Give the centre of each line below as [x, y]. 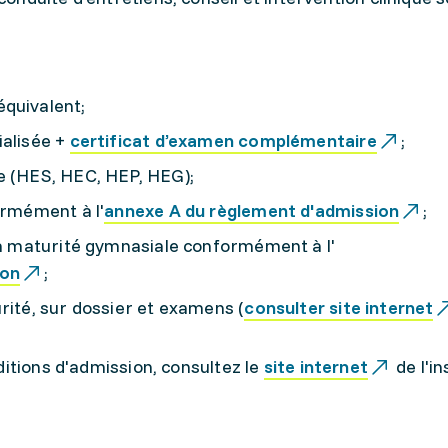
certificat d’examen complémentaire [223, 140]
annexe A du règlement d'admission [252, 210]
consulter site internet [339, 307]
